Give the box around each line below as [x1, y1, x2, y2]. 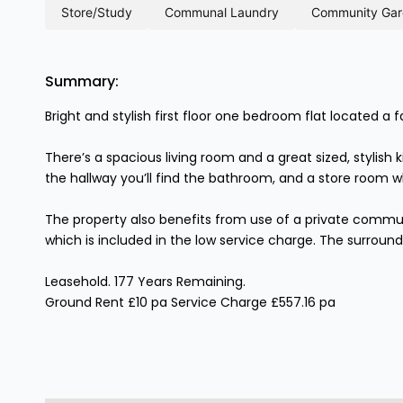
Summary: [45, 70, 119, 92]
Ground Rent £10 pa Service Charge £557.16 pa [45, 292, 336, 311]
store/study [69, 4, 132, 21]
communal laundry [174, 4, 279, 21]
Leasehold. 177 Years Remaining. [45, 272, 246, 291]
